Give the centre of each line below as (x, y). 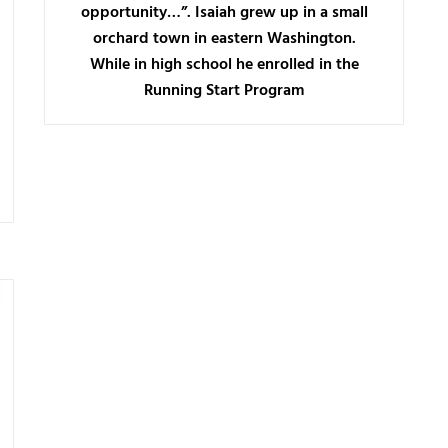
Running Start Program (224, 91)
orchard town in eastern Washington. (224, 39)
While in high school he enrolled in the (224, 65)
